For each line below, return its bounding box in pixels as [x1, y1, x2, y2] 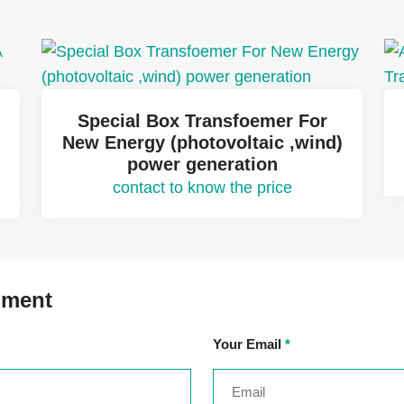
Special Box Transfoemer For [77, 111, 327, 132]
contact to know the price [112, 179, 292, 197]
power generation [126, 154, 278, 175]
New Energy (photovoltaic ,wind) [61, 133, 343, 153]
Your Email [213, 336, 285, 353]
